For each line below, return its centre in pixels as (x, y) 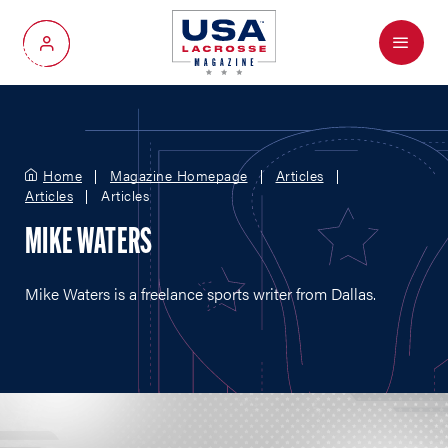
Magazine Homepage (179, 175)
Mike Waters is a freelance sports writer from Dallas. (200, 293)
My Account (85, 50)
